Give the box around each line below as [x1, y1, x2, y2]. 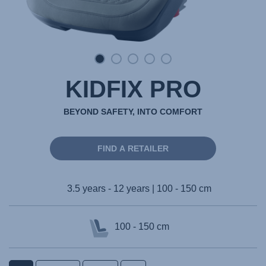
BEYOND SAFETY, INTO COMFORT [64, 107, 202, 116]
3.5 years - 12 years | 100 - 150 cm [66, 183, 211, 194]
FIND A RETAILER [97, 144, 169, 153]
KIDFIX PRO [65, 76, 201, 102]
